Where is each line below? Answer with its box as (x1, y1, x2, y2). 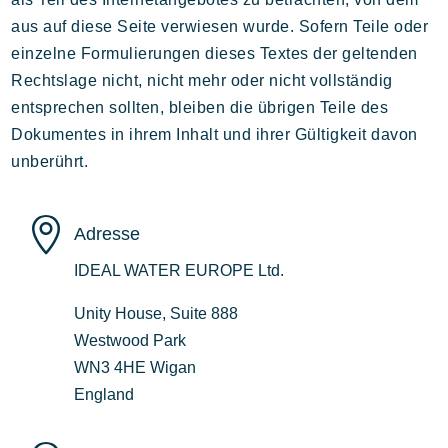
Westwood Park (74, 332, 187, 349)
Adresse (74, 224, 141, 244)
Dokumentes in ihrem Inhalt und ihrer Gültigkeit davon (11, 126, 418, 143)
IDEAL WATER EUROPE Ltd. (74, 262, 285, 279)
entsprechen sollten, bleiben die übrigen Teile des (11, 99, 389, 116)
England (74, 386, 135, 403)
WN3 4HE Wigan (74, 359, 197, 376)
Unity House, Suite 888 (74, 305, 239, 322)
